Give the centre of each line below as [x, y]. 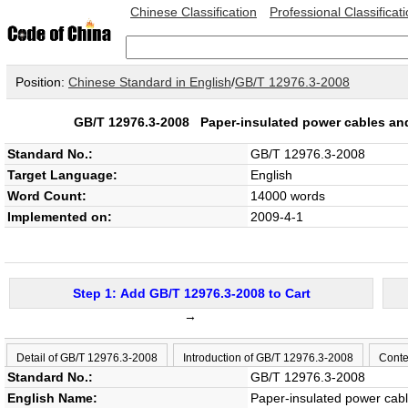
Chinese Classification [194, 12]
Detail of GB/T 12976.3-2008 [87, 358]
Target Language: [62, 175]
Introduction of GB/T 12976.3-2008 [268, 358]
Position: [42, 82]
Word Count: [47, 196]
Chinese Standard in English [150, 82]
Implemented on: [60, 217]
